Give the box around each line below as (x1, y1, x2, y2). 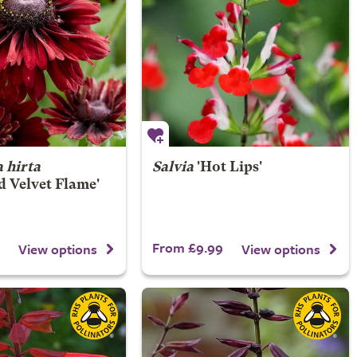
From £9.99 (151, 237, 223, 257)
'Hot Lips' (193, 161, 262, 175)
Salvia (151, 161, 194, 175)
